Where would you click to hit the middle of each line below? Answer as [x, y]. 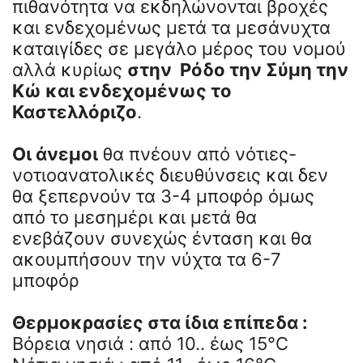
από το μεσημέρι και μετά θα [135, 217]
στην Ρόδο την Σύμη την [238, 69]
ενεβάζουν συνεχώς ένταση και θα [162, 238]
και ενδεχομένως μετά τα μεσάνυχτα [171, 27]
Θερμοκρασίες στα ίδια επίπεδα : [160, 322]
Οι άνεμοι [55, 154]
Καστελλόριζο [75, 111]
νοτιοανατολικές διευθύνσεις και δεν [170, 175]
